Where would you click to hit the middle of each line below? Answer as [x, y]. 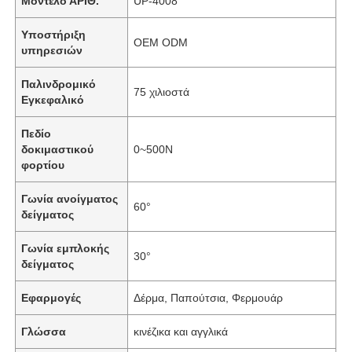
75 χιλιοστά [162, 92]
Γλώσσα [44, 331]
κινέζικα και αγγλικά [181, 331]
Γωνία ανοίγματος [70, 198]
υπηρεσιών [52, 50]
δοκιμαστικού [58, 149]
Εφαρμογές [51, 297]
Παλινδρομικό [59, 84]
